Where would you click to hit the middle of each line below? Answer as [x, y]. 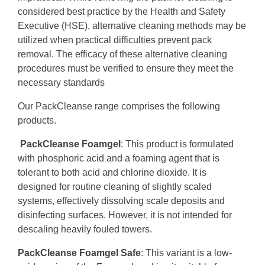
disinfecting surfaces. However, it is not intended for [125, 215]
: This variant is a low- [186, 253]
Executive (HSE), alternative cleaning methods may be [132, 26]
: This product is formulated [177, 144]
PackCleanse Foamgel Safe [79, 253]
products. [37, 121]
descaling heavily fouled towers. [85, 230]
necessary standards [61, 83]
